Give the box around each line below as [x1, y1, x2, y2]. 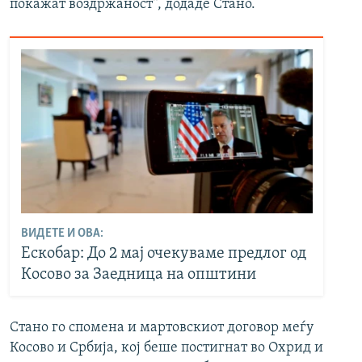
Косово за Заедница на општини [20, 266, 256, 283]
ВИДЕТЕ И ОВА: [20, 226, 103, 240]
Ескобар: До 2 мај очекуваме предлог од [20, 245, 306, 262]
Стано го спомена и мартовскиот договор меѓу [10, 320, 314, 336]
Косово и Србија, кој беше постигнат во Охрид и [10, 340, 323, 356]
